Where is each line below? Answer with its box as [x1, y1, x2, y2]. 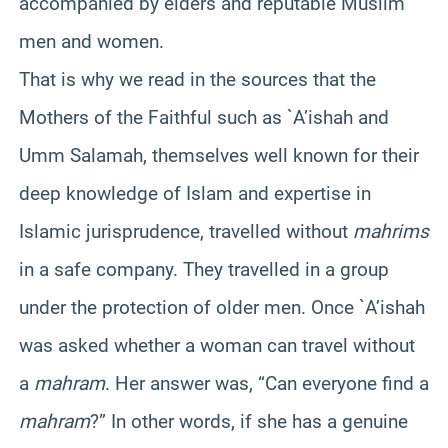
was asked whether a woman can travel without [19, 333, 415, 357]
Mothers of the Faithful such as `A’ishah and [19, 105, 389, 129]
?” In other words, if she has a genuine [90, 409, 408, 433]
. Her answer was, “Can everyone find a [105, 371, 429, 395]
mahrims [353, 219, 429, 243]
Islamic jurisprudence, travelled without [19, 219, 353, 243]
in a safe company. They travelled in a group [19, 257, 389, 281]
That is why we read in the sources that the [19, 67, 376, 91]
